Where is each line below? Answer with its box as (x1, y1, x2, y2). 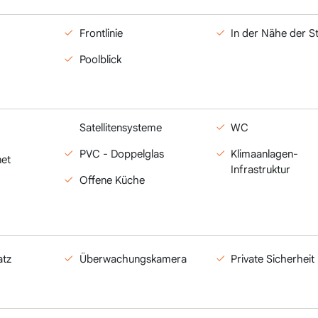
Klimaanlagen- (231, 148, 299, 160)
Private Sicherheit (231, 253, 315, 265)
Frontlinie (79, 27, 123, 40)
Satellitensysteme (79, 121, 162, 134)
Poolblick (79, 53, 121, 66)
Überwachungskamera (79, 253, 187, 265)
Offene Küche (79, 174, 145, 187)
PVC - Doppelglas (79, 148, 164, 160)
